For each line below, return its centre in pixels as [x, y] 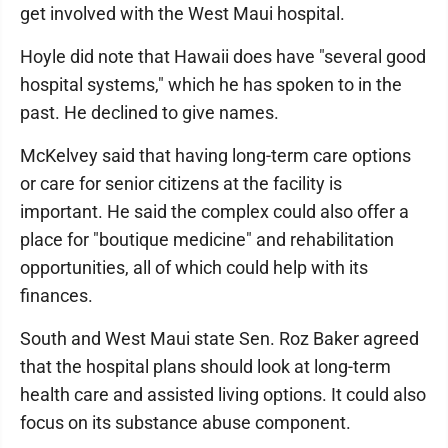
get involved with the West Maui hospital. [184, 13]
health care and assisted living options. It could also [223, 394]
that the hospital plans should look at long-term [205, 366]
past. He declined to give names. [151, 112]
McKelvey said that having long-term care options [215, 155]
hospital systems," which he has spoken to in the [211, 84]
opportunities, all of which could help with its [194, 267]
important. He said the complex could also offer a [214, 211]
